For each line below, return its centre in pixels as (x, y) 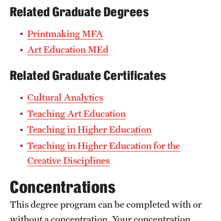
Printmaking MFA (65, 33)
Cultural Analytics (65, 97)
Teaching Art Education (76, 113)
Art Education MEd (68, 49)
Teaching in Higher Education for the (104, 145)
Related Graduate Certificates (88, 76)
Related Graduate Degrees (79, 12)
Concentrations (63, 187)
